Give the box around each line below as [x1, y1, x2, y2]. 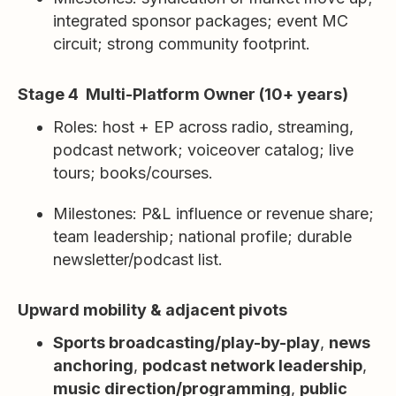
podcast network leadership [142, 356, 362, 375]
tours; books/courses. [53, 164, 213, 182]
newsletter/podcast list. [53, 250, 223, 269]
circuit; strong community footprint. [53, 34, 310, 53]
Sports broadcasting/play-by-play [53, 333, 320, 352]
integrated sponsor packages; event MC [53, 11, 348, 30]
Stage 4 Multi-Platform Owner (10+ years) [18, 85, 348, 103]
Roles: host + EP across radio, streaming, [53, 118, 354, 136]
